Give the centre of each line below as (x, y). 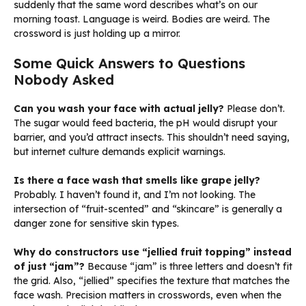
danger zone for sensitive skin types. (96, 224)
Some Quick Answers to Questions (129, 64)
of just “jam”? (49, 267)
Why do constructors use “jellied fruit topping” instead (153, 252)
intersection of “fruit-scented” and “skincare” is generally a (148, 209)
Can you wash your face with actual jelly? (119, 109)
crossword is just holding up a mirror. (97, 34)
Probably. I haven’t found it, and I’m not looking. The (135, 195)
